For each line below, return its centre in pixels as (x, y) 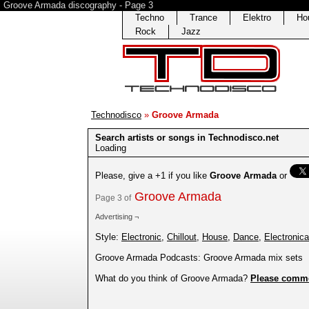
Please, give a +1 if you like (152, 176)
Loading (111, 148)
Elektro (257, 18)
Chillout (182, 237)
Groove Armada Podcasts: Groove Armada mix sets (199, 258)
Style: (108, 237)
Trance (203, 18)
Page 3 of (113, 198)
